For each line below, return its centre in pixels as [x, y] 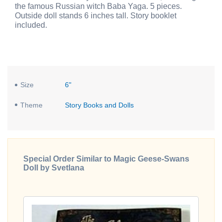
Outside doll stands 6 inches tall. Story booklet [96, 16]
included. [31, 25]
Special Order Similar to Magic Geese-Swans [106, 159]
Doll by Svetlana [54, 167]
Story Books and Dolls [99, 105]
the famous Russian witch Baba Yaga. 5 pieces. [98, 6]
